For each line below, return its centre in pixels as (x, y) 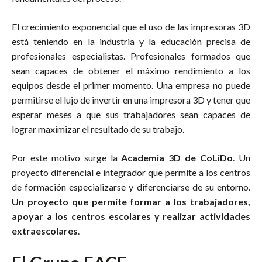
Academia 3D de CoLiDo (177, 158)
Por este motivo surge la (67, 158)
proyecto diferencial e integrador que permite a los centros (131, 173)
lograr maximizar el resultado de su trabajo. (98, 129)
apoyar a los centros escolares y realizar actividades (131, 216)
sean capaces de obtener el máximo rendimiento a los (131, 71)
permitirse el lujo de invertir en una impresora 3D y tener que (131, 100)
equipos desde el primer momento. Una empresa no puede (131, 85)
